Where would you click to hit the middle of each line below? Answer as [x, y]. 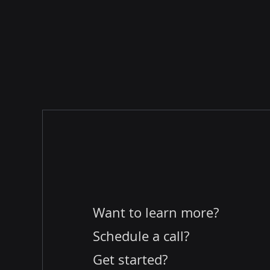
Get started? [130, 259]
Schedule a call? [143, 236]
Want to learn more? [157, 212]
